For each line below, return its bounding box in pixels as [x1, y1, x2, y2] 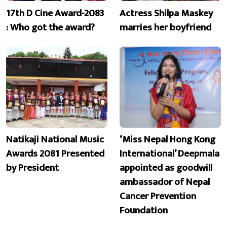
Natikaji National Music [6, 131, 104, 148]
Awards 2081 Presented [6, 145, 104, 162]
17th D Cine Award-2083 [6, 5, 104, 21]
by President [6, 160, 59, 176]
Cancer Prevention [120, 188, 196, 205]
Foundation [120, 202, 168, 219]
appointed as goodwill [120, 160, 212, 176]
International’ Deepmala [120, 145, 219, 162]
